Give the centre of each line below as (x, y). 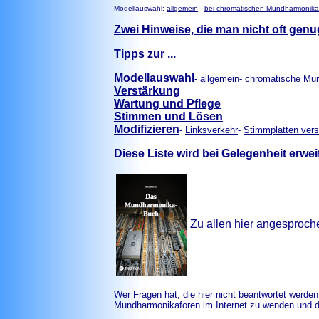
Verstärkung (147, 91)
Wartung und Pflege (167, 104)
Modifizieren (147, 129)
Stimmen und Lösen (168, 116)
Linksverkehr (211, 130)
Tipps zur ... (145, 54)
